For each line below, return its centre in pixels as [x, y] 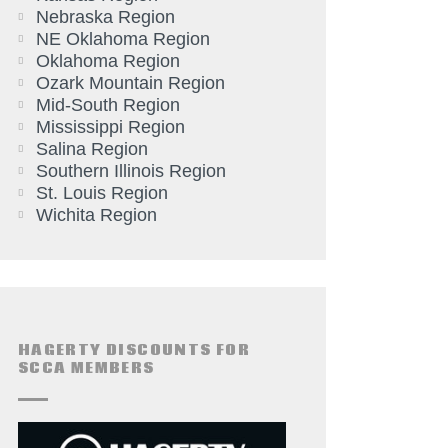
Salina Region [91, 148]
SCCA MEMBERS [86, 368]
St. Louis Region [101, 192]
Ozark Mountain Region [130, 82]
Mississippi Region [110, 126]
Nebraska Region [105, 16]
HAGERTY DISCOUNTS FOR [134, 350]
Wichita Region [96, 214]
